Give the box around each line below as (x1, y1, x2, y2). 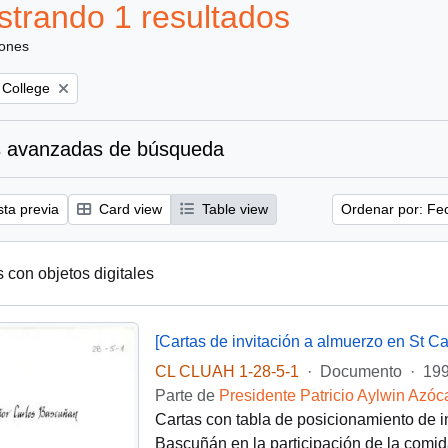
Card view (95, 201, 162, 217)
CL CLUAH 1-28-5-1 (154, 363, 299, 380)
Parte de (154, 387, 219, 404)
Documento (319, 363, 402, 380)
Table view (198, 201, 268, 217)
